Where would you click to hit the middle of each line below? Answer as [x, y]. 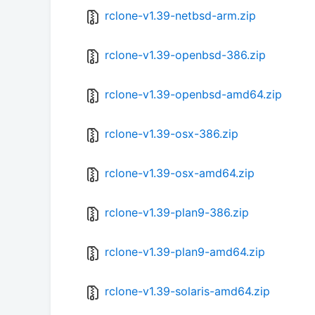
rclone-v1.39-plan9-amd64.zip [185, 252]
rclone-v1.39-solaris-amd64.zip [187, 291]
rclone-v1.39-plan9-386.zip [177, 213]
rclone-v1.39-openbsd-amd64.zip [193, 95]
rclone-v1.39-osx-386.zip [172, 134]
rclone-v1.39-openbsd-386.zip [185, 55]
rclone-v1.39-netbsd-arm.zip [180, 16]
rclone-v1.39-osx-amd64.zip [180, 173]
